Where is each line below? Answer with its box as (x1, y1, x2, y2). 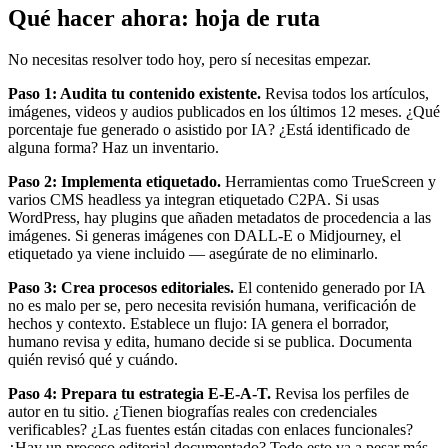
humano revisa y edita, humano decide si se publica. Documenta (8, 333, 412, 351)
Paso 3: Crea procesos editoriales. (8, 279, 234, 297)
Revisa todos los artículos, (261, 85, 429, 103)
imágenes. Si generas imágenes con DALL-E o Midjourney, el (8, 227, 401, 245)
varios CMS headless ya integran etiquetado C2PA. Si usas (8, 191, 379, 209)
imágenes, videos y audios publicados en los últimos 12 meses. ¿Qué (8, 103, 440, 121)
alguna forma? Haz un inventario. (8, 139, 219, 157)
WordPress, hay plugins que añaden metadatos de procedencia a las (8, 209, 431, 227)
